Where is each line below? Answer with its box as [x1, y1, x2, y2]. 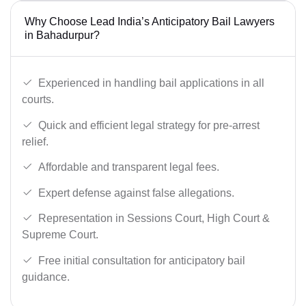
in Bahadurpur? [25, 29, 100, 42]
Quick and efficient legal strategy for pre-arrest [38, 119, 260, 131]
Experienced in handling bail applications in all [38, 76, 264, 89]
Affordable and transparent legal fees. [38, 161, 219, 173]
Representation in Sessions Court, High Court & [38, 212, 270, 225]
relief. [22, 135, 48, 148]
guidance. [22, 270, 70, 283]
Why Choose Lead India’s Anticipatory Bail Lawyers [25, 16, 275, 28]
